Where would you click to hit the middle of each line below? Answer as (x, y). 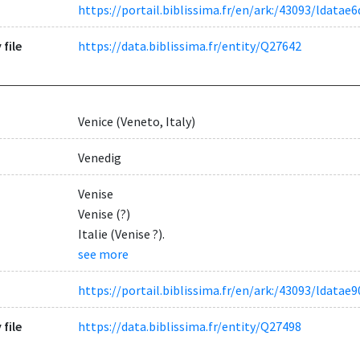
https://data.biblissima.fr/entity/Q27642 (189, 46)
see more (103, 254)
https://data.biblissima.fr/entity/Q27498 (189, 327)
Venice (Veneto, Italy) (136, 121)
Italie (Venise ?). (121, 233)
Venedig (99, 157)
